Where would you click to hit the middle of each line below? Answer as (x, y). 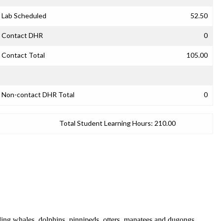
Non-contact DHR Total (38, 94)
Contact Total (23, 55)
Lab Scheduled (24, 16)
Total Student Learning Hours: (106, 123)
